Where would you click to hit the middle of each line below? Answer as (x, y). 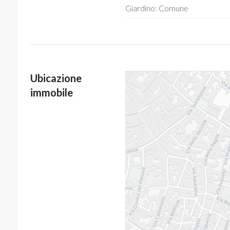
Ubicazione (56, 78)
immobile (51, 92)
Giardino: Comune (157, 8)
